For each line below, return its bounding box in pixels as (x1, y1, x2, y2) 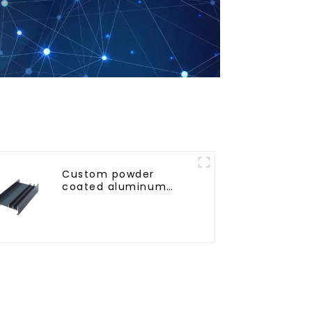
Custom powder (62, 166, 155, 181)
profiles (62, 192, 107, 206)
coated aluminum (62, 179, 167, 194)
